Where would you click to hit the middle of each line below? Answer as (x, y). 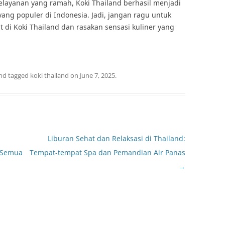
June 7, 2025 (97, 75)
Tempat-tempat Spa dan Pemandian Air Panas (107, 152)
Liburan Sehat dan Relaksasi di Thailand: (116, 138)
